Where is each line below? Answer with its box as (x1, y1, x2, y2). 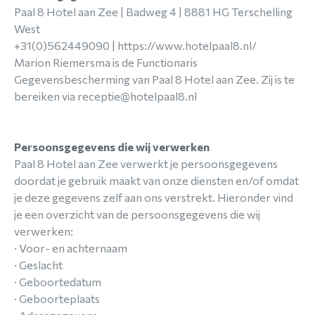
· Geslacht (14, 258, 63, 271)
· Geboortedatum (14, 275, 101, 288)
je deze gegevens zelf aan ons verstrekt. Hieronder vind (14, 191, 293, 204)
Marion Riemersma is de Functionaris (14, 56, 198, 69)
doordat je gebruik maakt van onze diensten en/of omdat (14, 174, 299, 187)
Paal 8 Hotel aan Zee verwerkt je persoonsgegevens (14, 157, 278, 170)
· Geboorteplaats (14, 292, 100, 305)
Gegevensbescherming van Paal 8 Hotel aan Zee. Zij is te (14, 72, 295, 86)
